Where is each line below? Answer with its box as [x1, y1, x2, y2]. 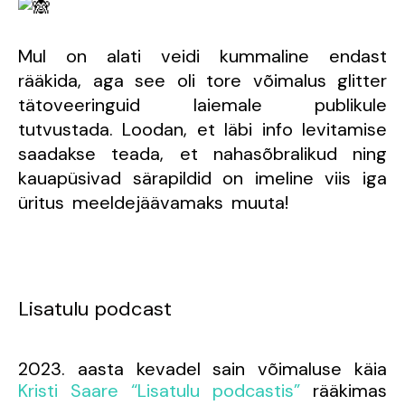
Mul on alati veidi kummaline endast [18, 43, 387, 68]
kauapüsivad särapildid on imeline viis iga [18, 165, 387, 190]
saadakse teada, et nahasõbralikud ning [18, 141, 387, 165]
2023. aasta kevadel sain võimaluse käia [18, 356, 387, 381]
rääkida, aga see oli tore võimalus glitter [18, 68, 387, 92]
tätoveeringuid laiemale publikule [18, 92, 387, 117]
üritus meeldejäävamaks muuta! [18, 190, 288, 214]
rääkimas [300, 378, 387, 402]
